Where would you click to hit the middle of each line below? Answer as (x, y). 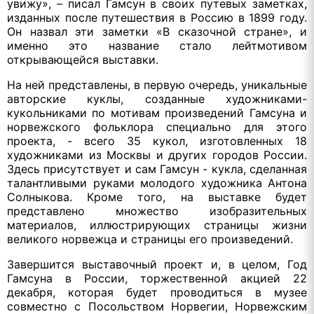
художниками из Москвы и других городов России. (157, 155)
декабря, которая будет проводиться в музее (157, 292)
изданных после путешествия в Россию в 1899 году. (157, 17)
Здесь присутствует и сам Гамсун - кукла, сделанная (157, 169)
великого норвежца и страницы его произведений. (150, 239)
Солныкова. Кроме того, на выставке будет (157, 197)
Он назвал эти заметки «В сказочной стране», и (157, 31)
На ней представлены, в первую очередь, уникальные (157, 84)
